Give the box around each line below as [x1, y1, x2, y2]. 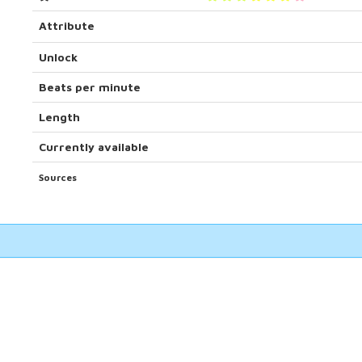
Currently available [38, 140, 149, 154]
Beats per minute [38, 80, 141, 94]
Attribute [38, 19, 95, 32]
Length [38, 110, 80, 124]
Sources [38, 172, 77, 183]
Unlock [38, 50, 78, 64]
